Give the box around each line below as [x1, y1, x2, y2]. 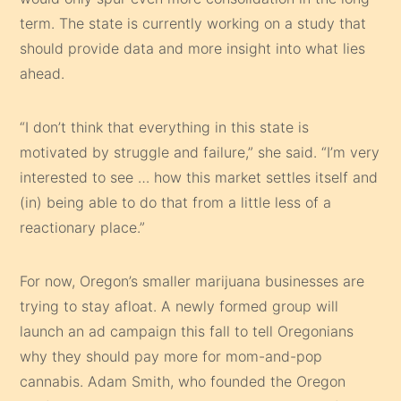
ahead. [20, 64, 65, 82]
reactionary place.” [20, 218, 146, 236]
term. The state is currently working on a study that [20, 13, 367, 32]
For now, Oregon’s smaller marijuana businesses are [20, 271, 365, 290]
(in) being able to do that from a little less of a [20, 192, 332, 211]
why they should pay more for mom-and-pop [20, 346, 323, 365]
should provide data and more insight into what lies [20, 38, 366, 57]
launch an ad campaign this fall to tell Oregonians [20, 321, 354, 340]
